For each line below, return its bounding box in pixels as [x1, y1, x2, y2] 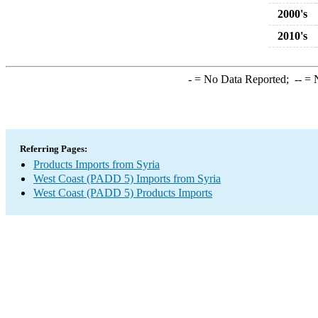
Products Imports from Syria [33, 158, 160, 170]
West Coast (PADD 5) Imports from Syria [33, 172, 221, 185]
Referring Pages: [20, 143, 87, 154]
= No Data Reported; [191, 73, 295, 85]
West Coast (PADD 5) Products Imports [33, 187, 212, 199]
